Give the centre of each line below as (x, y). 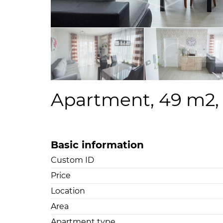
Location (68, 191)
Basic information (97, 145)
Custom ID (72, 160)
